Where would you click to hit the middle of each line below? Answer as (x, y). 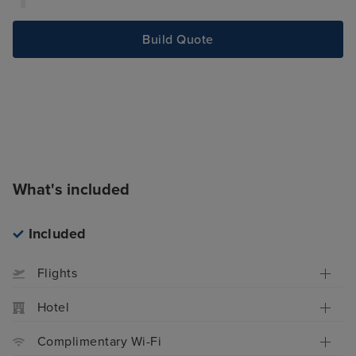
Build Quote (178, 39)
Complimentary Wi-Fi (100, 342)
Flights (58, 274)
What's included (72, 190)
